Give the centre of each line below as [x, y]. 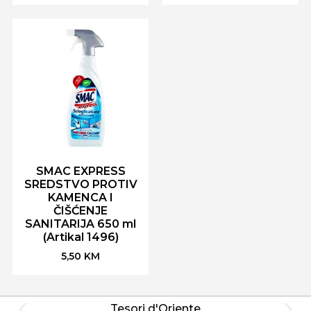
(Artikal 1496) [81, 237]
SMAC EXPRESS [81, 171]
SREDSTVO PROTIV [81, 185]
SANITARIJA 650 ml [81, 224]
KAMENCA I [81, 198]
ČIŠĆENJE [81, 211]
